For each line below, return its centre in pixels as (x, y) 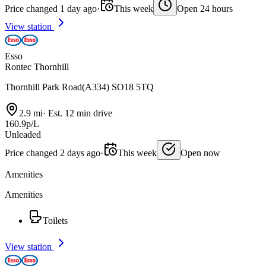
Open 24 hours (205, 9)
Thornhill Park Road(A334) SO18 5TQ (79, 87)
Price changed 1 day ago (51, 9)
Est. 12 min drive (79, 113)
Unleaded (23, 135)
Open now (200, 153)
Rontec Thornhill (37, 67)
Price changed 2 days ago (53, 153)
